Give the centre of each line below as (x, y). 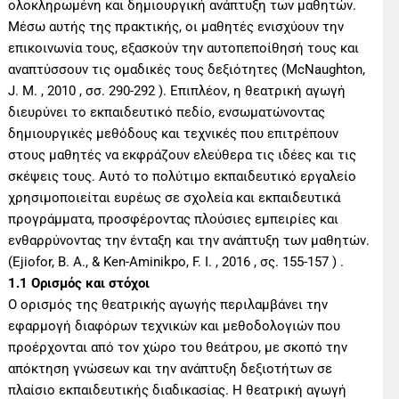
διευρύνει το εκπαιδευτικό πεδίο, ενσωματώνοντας (167, 112)
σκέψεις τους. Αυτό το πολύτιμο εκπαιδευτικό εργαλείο (183, 176)
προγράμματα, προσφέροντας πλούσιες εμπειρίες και (174, 219)
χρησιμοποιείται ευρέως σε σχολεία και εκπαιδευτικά (175, 197)
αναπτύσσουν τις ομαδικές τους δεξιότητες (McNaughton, (187, 69)
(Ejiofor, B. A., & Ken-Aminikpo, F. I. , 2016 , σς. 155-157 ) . (176, 261)
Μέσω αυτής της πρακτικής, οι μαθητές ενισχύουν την (176, 26)
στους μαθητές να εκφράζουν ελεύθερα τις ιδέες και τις (183, 155)
